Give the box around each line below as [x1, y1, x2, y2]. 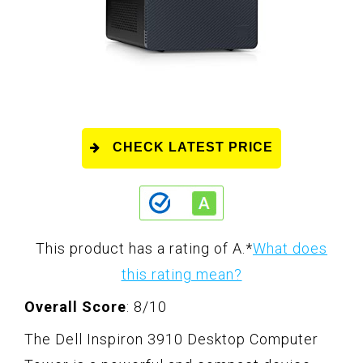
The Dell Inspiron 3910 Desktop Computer [24, 330, 318, 348]
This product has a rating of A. [36, 239, 246, 257]
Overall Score [24, 297, 126, 315]
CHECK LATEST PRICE [113, 139, 273, 154]
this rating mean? [121, 265, 242, 283]
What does [253, 239, 327, 257]
